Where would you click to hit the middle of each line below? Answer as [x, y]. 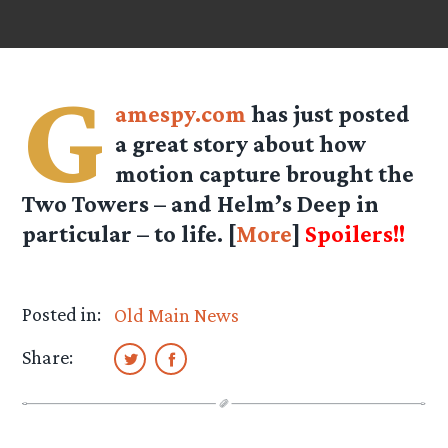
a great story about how [241, 144]
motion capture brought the [265, 174]
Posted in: [62, 314]
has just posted [328, 114]
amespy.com [181, 114]
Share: [48, 357]
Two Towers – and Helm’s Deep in [201, 204]
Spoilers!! [355, 234]
